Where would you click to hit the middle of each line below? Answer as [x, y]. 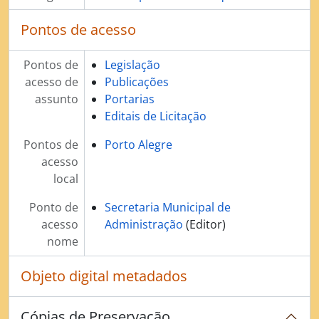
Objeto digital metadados [104, 276]
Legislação [132, 65]
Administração [143, 224]
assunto [56, 99]
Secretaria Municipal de [167, 207]
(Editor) [205, 224]
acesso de [51, 82]
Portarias [129, 99]
